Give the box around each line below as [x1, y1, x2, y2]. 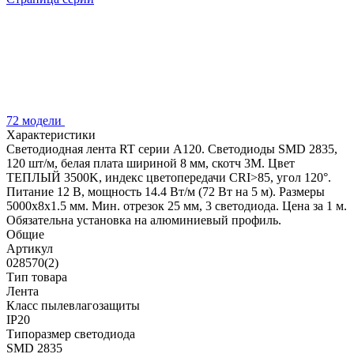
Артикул [6, 241, 53, 255]
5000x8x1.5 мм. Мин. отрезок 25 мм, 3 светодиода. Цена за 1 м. [6, 198, 347, 213]
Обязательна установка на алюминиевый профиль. [6, 213, 281, 227]
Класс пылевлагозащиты [6, 298, 140, 312]
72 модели [6, 113, 65, 127]
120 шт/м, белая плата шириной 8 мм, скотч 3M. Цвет [6, 156, 295, 170]
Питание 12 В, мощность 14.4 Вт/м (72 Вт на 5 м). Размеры [6, 184, 325, 198]
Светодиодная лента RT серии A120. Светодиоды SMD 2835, [6, 141, 337, 156]
